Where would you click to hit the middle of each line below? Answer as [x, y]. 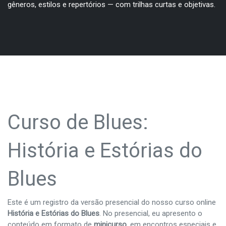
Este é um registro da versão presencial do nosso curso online [112, 203]
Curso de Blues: [78, 122]
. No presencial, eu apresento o [151, 214]
